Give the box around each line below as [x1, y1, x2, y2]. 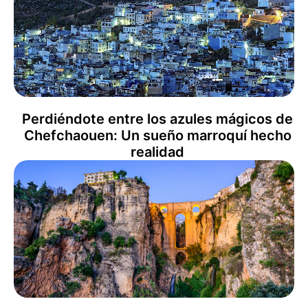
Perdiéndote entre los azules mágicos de [22, 110, 293, 127]
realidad [131, 143, 184, 160]
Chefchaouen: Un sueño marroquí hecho [23, 126, 291, 144]
